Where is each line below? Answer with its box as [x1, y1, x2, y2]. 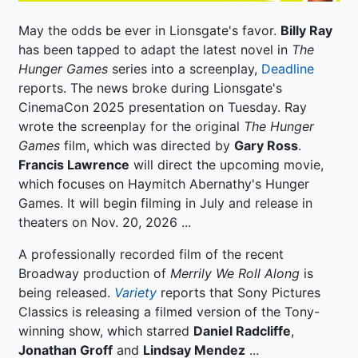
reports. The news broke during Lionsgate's [18, 79, 282, 96]
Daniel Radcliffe [193, 322, 291, 339]
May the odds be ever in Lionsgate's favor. [18, 22, 280, 38]
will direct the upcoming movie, [129, 156, 324, 173]
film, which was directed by [60, 137, 234, 153]
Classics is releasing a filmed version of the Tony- [18, 303, 320, 320]
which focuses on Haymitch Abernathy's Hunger [18, 175, 309, 192]
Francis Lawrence [18, 156, 129, 173]
